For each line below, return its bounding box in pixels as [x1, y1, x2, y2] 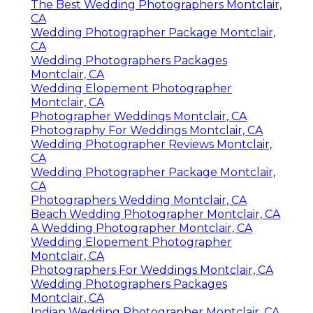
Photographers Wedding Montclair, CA [31, 193, 247, 207]
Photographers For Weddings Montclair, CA [31, 263, 273, 277]
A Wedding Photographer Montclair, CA [31, 221, 252, 235]
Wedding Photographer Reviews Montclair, [31, 137, 272, 151]
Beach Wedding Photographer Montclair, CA [31, 207, 280, 221]
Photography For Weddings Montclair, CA [31, 123, 263, 137]
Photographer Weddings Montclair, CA [31, 109, 247, 123]
